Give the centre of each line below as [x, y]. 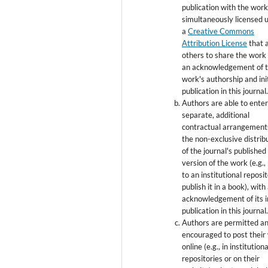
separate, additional [216, 115]
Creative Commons [221, 31]
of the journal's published [224, 150]
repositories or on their [221, 258]
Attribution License [215, 43]
